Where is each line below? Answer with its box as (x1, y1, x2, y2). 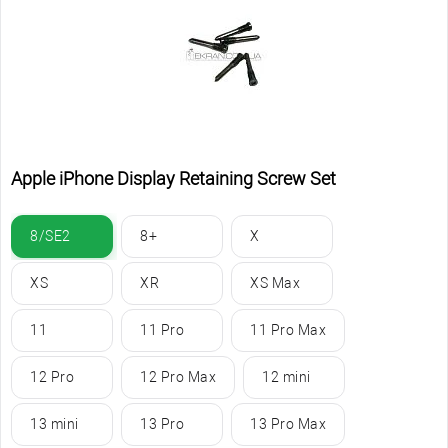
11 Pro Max (250, 321, 326, 338)
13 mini (30, 415, 79, 432)
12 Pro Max (140, 368, 216, 385)
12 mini (262, 368, 311, 385)
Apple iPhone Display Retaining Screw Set (11, 167, 336, 189)
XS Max (250, 274, 300, 291)
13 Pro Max (250, 415, 326, 432)
